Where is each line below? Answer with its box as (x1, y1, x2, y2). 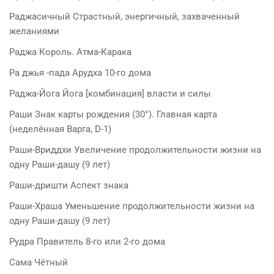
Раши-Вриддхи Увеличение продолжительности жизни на (9, 144, 261, 155)
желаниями (9, 25, 59, 37)
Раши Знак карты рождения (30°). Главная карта (9, 108, 217, 120)
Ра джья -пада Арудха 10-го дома (9, 67, 151, 78)
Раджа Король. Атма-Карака (9, 46, 131, 57)
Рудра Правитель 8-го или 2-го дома (9, 235, 165, 247)
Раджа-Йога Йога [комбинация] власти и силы (9, 87, 211, 99)
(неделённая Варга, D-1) (9, 123, 111, 135)
